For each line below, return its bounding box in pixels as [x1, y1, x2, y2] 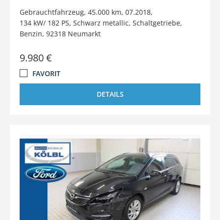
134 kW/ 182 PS [20, 18, 69, 27]
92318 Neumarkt [46, 28, 101, 38]
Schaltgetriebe [133, 18, 180, 27]
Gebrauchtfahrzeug [20, 7, 84, 17]
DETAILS [96, 89, 124, 99]
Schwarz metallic [73, 18, 129, 27]
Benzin [20, 28, 42, 38]
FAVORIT [32, 68, 60, 78]
